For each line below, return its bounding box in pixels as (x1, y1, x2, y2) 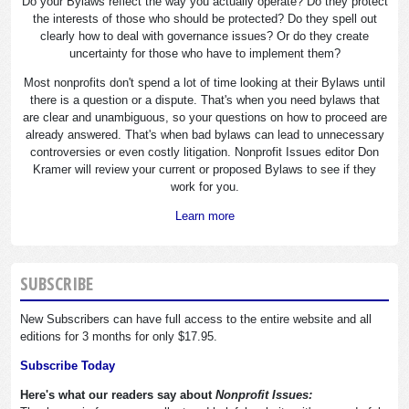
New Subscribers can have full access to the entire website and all (20, 312, 372, 327)
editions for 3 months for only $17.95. (20, 330, 217, 344)
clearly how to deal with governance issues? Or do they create (40, 28, 369, 43)
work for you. (170, 179, 239, 194)
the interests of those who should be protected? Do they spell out (32, 11, 377, 26)
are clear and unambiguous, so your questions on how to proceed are (22, 110, 387, 124)
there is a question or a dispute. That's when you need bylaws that (29, 92, 380, 107)
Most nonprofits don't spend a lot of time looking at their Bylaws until (24, 75, 385, 89)
